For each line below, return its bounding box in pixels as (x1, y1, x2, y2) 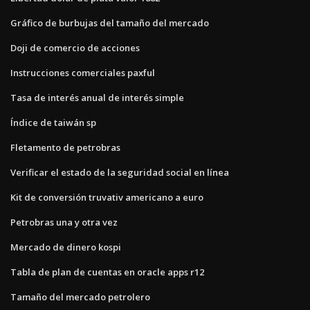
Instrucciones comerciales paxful (10, 66, 155, 79)
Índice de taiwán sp (10, 116, 96, 129)
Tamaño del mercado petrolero (10, 290, 150, 303)
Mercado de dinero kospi (10, 240, 121, 253)
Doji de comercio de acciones (10, 41, 140, 54)
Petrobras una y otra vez (10, 215, 118, 228)
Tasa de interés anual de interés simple (10, 91, 184, 104)
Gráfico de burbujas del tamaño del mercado (10, 16, 209, 29)
